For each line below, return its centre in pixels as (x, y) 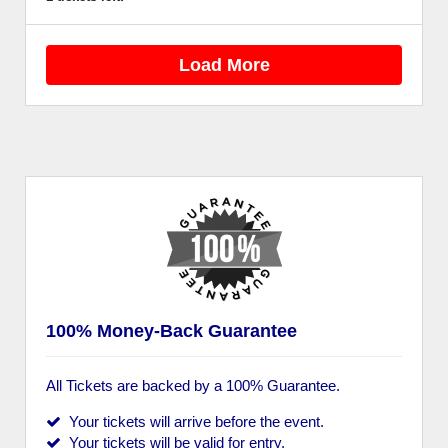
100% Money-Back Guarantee (171, 331)
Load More (224, 64)
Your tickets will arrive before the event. (192, 421)
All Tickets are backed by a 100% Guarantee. (193, 385)
